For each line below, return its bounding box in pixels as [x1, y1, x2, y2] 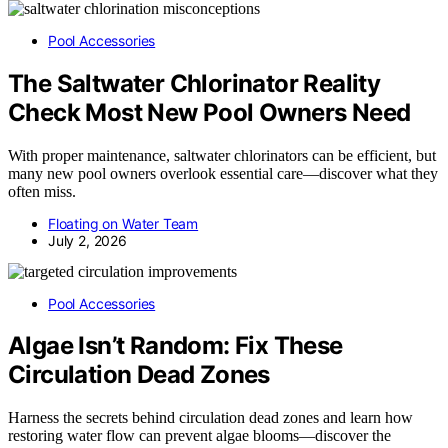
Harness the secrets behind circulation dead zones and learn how [8, 409, 413, 427]
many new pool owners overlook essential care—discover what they [8, 164, 438, 182]
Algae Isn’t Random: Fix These [8, 331, 343, 361]
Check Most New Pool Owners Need [8, 97, 411, 127]
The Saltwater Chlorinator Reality [8, 68, 381, 98]
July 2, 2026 [48, 231, 127, 249]
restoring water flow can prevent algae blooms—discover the [8, 427, 391, 445]
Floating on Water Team [48, 214, 199, 232]
